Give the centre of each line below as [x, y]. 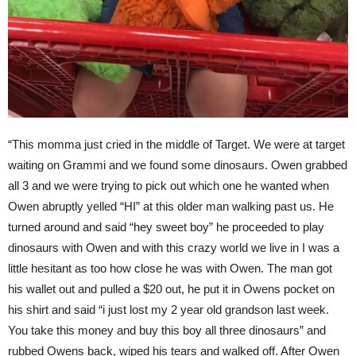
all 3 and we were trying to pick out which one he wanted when [168, 185]
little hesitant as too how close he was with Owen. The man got [170, 268]
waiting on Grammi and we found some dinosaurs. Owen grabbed [178, 164]
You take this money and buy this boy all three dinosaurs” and [167, 330]
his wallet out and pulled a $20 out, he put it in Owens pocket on [171, 288]
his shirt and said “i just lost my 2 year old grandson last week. [168, 309]
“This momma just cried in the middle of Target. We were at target [176, 144]
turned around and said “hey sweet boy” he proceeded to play [166, 226]
